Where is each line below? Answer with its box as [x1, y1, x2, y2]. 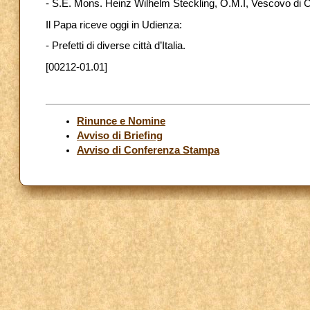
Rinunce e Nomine [77, 115, 165, 127]
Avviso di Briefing [77, 129, 163, 141]
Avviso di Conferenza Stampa [77, 144, 219, 156]
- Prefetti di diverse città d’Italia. [46, 40, 185, 52]
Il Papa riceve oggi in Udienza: [46, 19, 182, 30]
